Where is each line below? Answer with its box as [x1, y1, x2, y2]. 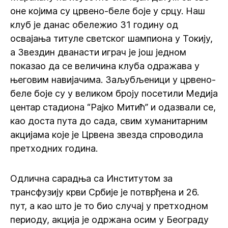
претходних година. [10, 143, 98, 154]
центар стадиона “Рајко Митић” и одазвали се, [10, 102, 216, 112]
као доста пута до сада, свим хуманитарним [10, 116, 208, 126]
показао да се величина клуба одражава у [10, 61, 199, 71]
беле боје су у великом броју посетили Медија [10, 88, 218, 99]
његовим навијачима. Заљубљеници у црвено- [10, 74, 216, 85]
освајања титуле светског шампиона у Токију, [10, 33, 213, 44]
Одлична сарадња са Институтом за [10, 173, 173, 184]
